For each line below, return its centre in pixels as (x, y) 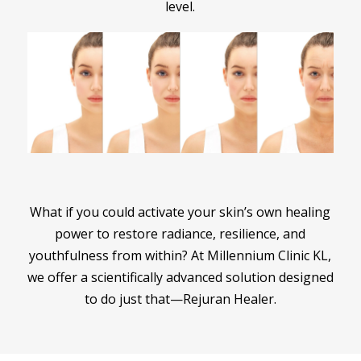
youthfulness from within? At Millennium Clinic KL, (180, 256)
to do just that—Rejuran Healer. (180, 299)
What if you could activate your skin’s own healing (180, 212)
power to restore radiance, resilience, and (180, 234)
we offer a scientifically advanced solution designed (180, 278)
